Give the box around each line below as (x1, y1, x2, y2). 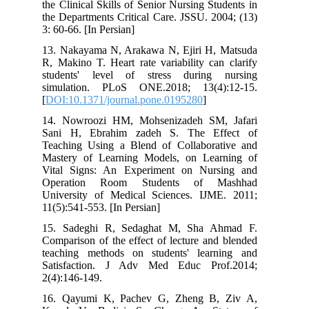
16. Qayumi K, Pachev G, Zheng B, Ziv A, (50, 292, 266, 304)
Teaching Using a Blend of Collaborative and (50, 139, 266, 151)
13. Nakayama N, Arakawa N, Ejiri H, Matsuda (50, 43, 266, 56)
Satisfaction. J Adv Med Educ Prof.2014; (50, 259, 266, 271)
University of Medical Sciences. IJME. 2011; (50, 188, 266, 201)
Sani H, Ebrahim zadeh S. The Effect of (50, 126, 266, 139)
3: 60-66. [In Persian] (50, 23, 143, 35)
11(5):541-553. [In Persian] (50, 201, 169, 213)
